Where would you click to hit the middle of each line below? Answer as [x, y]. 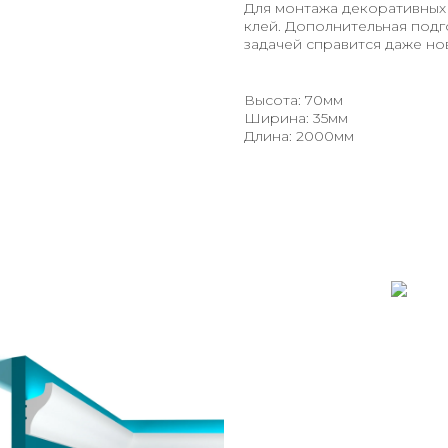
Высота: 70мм [293, 100]
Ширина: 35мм [296, 118]
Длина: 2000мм [299, 136]
